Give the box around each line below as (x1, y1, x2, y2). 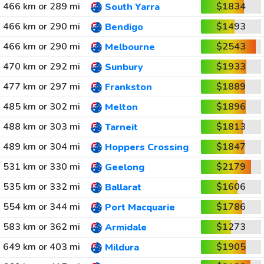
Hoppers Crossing (104, 141, 189, 154)
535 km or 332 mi (2, 180, 80, 193)
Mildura (104, 241, 139, 255)
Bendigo (104, 21, 143, 34)
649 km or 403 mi (2, 240, 80, 253)
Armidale (104, 221, 147, 235)
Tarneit (104, 121, 138, 134)
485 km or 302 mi (2, 100, 80, 113)
